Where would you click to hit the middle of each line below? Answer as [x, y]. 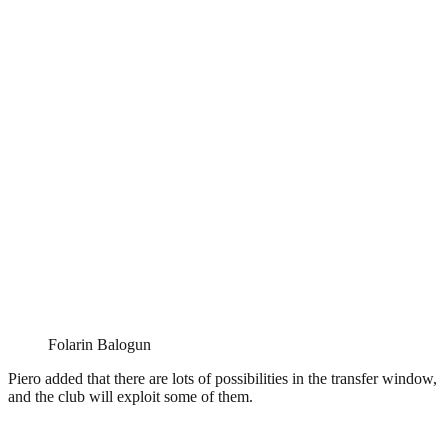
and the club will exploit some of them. [130, 396]
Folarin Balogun [99, 344]
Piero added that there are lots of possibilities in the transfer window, [222, 378]
